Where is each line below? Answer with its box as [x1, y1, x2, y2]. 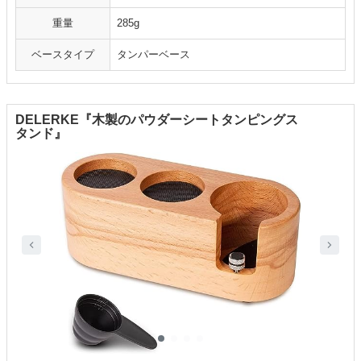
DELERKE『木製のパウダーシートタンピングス [15, 113, 298, 127]
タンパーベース [117, 48, 190, 61]
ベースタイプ [31, 48, 94, 61]
